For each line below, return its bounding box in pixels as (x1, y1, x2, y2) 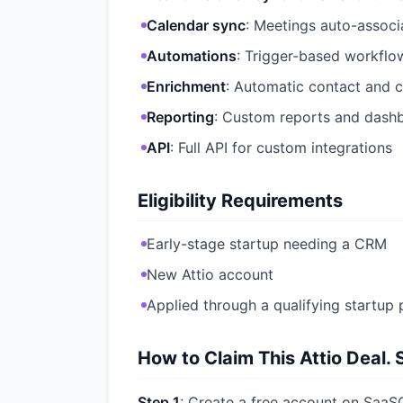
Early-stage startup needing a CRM (147, 235, 387, 253)
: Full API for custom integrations (170, 139, 392, 157)
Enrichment (147, 77, 226, 95)
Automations (147, 47, 237, 65)
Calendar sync (147, 16, 246, 34)
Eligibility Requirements (138, 190, 343, 211)
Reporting (147, 108, 214, 126)
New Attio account (147, 265, 273, 283)
